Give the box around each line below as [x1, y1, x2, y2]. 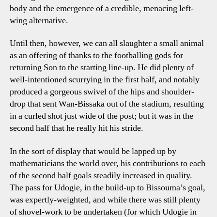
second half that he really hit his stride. [10, 123, 143, 134]
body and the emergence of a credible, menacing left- [10, 2, 194, 14]
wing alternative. [10, 15, 68, 26]
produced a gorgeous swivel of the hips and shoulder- [10, 86, 194, 97]
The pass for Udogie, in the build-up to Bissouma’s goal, [10, 182, 205, 193]
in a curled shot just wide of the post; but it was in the [10, 110, 193, 122]
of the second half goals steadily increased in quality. [10, 170, 192, 181]
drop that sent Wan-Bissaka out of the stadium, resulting [10, 98, 204, 109]
